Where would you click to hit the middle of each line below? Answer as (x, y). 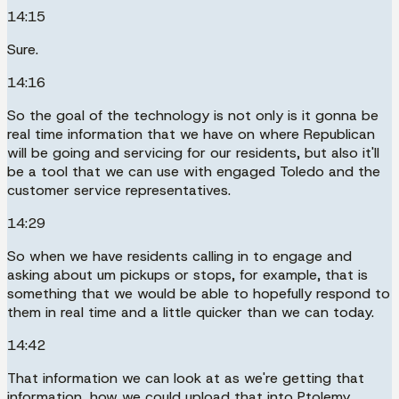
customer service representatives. (119, 190)
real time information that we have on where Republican (191, 134)
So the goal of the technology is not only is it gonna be (193, 115)
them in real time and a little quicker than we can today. (191, 312)
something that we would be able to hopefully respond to (199, 293)
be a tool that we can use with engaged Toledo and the (194, 171)
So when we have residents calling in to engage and (179, 256)
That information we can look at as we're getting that (186, 378)
